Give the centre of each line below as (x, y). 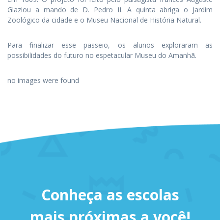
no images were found (43, 80)
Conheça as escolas (110, 195)
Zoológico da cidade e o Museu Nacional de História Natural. (104, 20)
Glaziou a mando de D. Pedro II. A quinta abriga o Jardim (110, 10)
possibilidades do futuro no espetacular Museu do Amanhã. (102, 55)
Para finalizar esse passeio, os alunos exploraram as (110, 45)
